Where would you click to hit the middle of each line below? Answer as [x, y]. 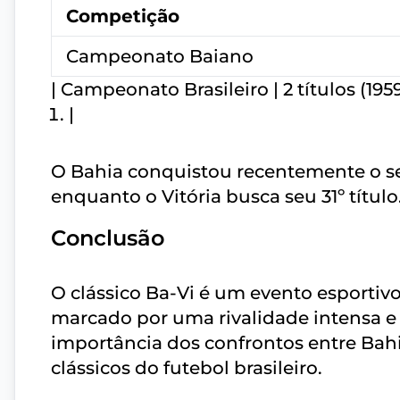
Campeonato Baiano [160, 57]
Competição [123, 17]
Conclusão [108, 238]
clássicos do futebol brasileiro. [187, 368]
